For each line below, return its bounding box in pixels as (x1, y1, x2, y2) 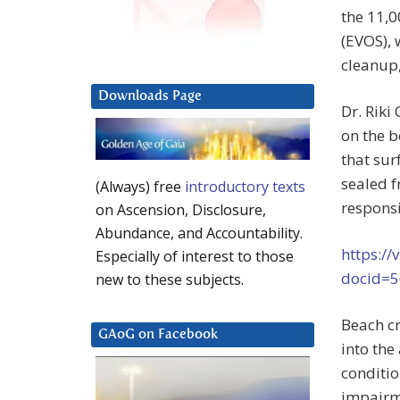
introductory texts (185, 177, 305, 197)
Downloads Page (98, 89, 202, 104)
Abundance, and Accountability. (96, 223, 303, 244)
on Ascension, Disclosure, (96, 200, 266, 221)
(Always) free (96, 177, 185, 197)
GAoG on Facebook (98, 328, 218, 342)
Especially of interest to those (96, 246, 294, 267)
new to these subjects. (96, 270, 244, 290)
